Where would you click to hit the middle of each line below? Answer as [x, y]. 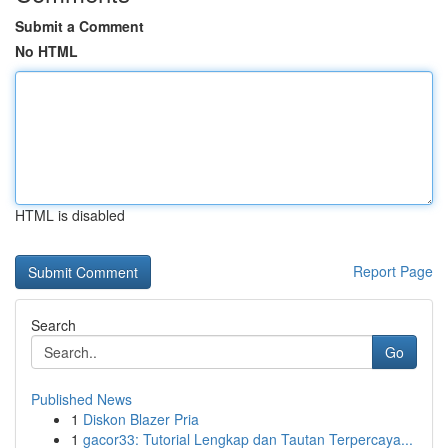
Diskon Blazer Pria [141, 419]
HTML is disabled [70, 215]
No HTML [46, 51]
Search [53, 325]
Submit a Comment [79, 26]
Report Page [393, 271]
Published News [81, 399]
